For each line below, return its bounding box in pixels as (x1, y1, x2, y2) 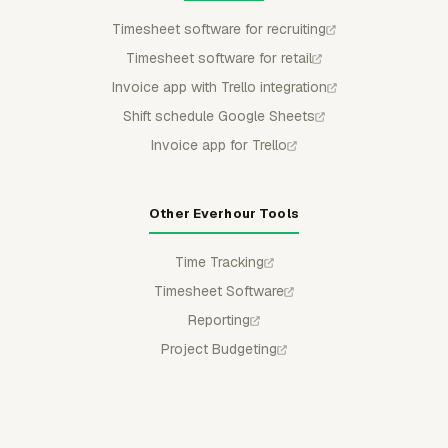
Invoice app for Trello (151, 135, 287, 154)
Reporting (188, 310, 250, 329)
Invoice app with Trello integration (111, 77, 327, 96)
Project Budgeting (161, 339, 277, 358)
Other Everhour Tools (149, 204, 299, 222)
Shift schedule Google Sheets (123, 106, 315, 125)
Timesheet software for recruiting (112, 19, 326, 38)
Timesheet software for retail (126, 48, 312, 67)
